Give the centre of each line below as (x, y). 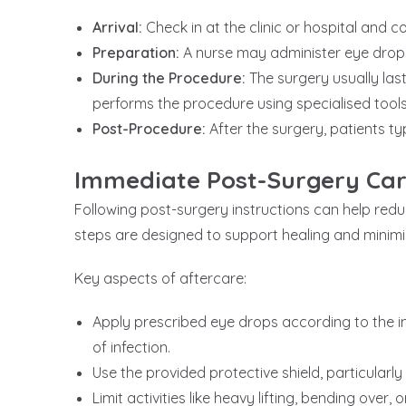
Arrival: (117, 28)
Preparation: (136, 53)
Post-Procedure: (149, 129)
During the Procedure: (169, 78)
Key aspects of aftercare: (160, 279)
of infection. (131, 348)
